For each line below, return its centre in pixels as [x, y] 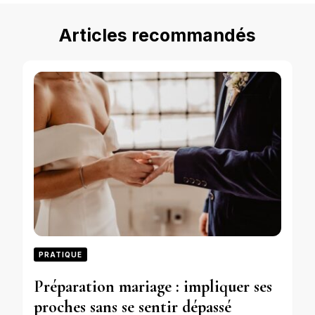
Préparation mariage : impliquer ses [153, 287]
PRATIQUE [60, 255]
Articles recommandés [157, 35]
